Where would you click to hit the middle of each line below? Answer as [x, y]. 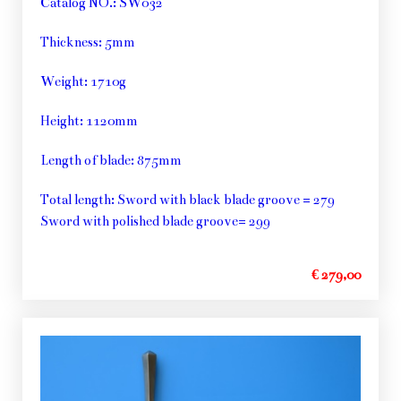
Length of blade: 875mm [111, 160]
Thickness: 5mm [88, 42]
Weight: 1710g [83, 81]
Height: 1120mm [89, 120]
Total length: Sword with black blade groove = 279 [188, 199]
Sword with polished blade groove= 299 [155, 221]
